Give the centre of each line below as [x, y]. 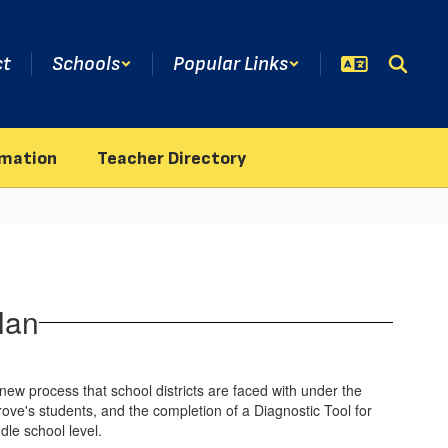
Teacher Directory [171, 158]
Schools [86, 64]
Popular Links [230, 64]
